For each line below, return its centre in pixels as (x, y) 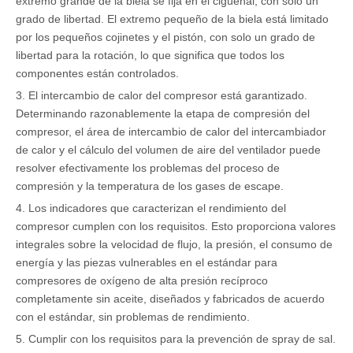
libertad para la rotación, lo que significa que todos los (150, 55)
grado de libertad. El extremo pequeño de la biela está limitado (172, 19)
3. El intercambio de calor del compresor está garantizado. (162, 95)
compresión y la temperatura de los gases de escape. (150, 186)
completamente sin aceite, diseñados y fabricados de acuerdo (170, 299)
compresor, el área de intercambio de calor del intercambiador (171, 132)
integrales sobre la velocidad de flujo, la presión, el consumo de (174, 244)
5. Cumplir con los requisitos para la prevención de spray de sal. (176, 339)
